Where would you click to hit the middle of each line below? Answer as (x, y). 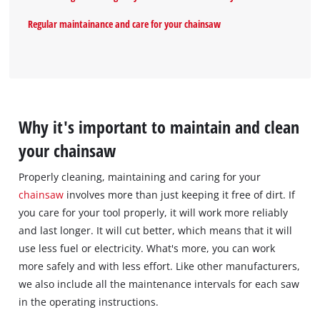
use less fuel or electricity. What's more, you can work (147, 248)
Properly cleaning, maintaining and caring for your (140, 176)
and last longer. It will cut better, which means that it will (156, 230)
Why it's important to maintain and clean (159, 126)
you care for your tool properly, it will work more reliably (154, 212)
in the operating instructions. (89, 301)
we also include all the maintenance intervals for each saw (159, 284)
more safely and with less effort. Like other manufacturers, (160, 266)
